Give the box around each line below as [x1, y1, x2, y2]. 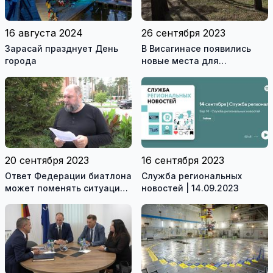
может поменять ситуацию [5, 182, 127, 193]
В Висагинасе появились [141, 43, 251, 54]
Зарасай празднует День [5, 43, 118, 54]
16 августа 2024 [5, 27, 83, 40]
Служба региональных [141, 170, 242, 181]
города [5, 55, 37, 66]
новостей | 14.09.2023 [141, 182, 239, 193]
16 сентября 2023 [141, 154, 224, 166]
